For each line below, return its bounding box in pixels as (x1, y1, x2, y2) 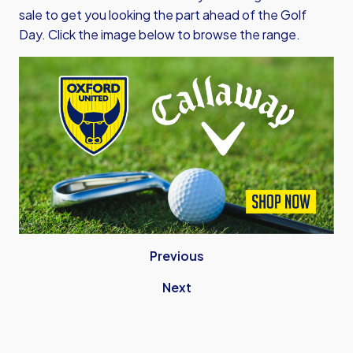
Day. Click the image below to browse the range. (19, 26, 300, 43)
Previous (149, 247, 204, 264)
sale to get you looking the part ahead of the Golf (19, 6, 307, 23)
